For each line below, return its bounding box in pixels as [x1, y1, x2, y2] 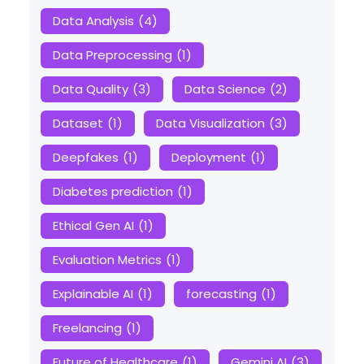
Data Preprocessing [52, 46, 172, 64]
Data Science [184, 80, 266, 98]
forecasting [185, 285, 257, 303]
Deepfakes [52, 149, 119, 167]
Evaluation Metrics [52, 251, 162, 269]
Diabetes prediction [52, 183, 173, 201]
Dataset [52, 115, 103, 132]
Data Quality [52, 80, 128, 98]
